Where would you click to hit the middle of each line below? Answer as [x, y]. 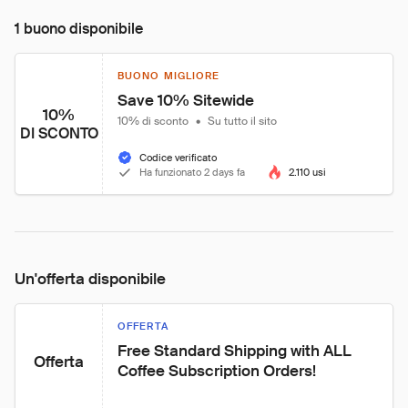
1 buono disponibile [79, 29]
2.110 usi [307, 172]
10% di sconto [153, 121]
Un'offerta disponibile [90, 279]
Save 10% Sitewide [186, 100]
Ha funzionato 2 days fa [192, 172]
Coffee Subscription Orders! [217, 371]
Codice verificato [178, 158]
